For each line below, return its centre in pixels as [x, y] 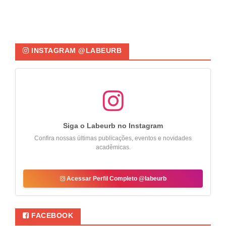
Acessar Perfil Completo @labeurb [116, 179]
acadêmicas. [113, 148]
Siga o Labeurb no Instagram [113, 126]
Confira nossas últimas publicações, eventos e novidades [113, 138]
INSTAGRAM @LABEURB [75, 51]
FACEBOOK [51, 216]
